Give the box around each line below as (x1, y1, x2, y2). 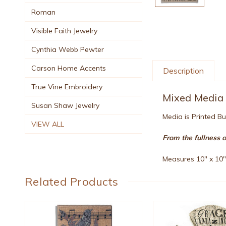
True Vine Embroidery (31, 82, 102, 91)
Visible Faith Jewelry (31, 26, 97, 35)
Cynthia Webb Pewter (31, 44, 104, 54)
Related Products (25, 174, 118, 189)
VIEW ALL (31, 119, 64, 129)
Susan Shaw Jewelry (31, 100, 99, 110)
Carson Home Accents (31, 63, 106, 73)
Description (163, 65, 204, 76)
